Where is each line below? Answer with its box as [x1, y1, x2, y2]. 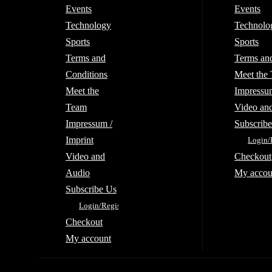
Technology [66, 20, 111, 30]
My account [66, 233, 111, 243]
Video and [66, 151, 105, 161]
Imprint [66, 135, 93, 145]
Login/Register [79, 201, 129, 210]
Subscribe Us [66, 184, 117, 194]
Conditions [66, 69, 107, 80]
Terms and [66, 53, 106, 63]
